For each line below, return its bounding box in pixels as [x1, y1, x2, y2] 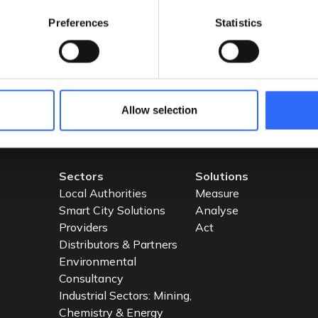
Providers [59, 220, 108, 234]
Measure [195, 186, 239, 200]
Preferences [48, 16, 109, 29]
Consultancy [59, 271, 124, 285]
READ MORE [18, 53, 79, 66]
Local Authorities [59, 186, 147, 200]
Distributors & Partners [59, 237, 177, 251]
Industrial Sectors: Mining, [59, 288, 192, 302]
